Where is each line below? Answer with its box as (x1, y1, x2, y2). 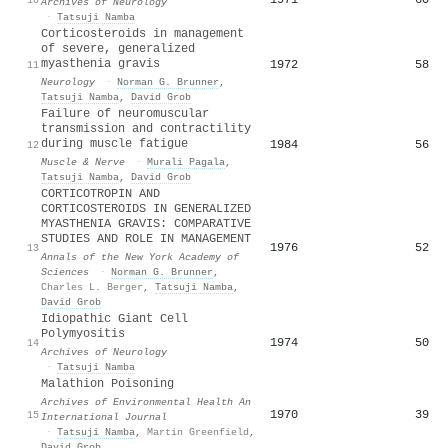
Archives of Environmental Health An (41, 395, 251, 408)
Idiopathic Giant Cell (41, 311, 188, 326)
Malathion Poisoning (41, 376, 174, 391)
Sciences (41, 265, 89, 278)
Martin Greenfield (147, 425, 249, 438)
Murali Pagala (147, 155, 225, 168)
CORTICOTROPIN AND (41, 186, 160, 201)
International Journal (41, 410, 167, 423)
